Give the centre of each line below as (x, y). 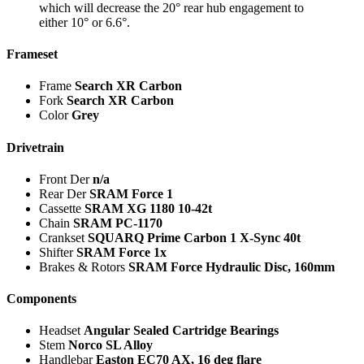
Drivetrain (35, 147)
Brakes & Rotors (84, 266)
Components (41, 299)
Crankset (63, 237)
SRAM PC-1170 (118, 223)
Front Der (66, 179)
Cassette (62, 208)
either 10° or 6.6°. (84, 22)
